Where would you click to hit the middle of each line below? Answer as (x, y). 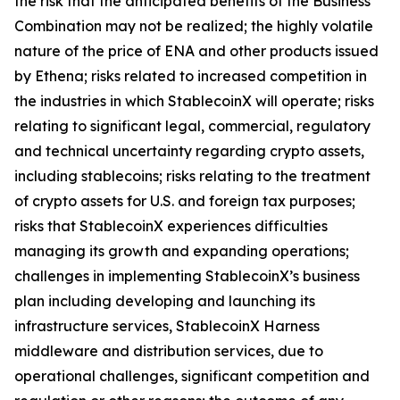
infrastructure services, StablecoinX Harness (167, 326)
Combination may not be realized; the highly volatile (194, 26)
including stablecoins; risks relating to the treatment (192, 176)
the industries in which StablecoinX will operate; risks (194, 101)
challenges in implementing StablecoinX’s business (187, 276)
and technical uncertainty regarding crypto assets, (189, 151)
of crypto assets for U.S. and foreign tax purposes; (185, 201)
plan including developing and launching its (165, 301)
